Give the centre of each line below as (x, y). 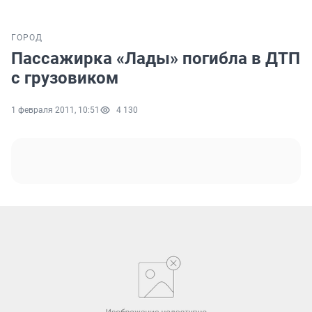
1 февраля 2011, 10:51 (55, 110)
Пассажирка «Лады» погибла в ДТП (156, 59)
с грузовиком (65, 78)
